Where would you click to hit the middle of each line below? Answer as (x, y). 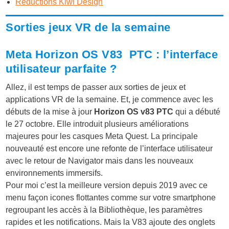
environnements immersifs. (54, 173)
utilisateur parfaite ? (61, 68)
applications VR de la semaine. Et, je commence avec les (110, 99)
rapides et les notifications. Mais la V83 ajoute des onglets (111, 222)
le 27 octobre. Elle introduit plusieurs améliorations (97, 124)
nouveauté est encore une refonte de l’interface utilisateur (109, 148)
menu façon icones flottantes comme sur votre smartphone (111, 197)
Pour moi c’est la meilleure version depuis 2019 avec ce (107, 185)
